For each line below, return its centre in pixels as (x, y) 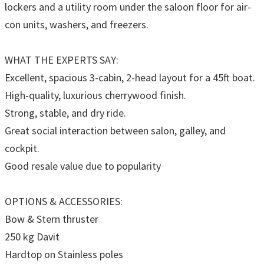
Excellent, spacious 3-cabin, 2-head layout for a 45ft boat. (130, 77)
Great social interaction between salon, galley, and (115, 130)
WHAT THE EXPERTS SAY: (62, 60)
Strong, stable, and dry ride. (65, 113)
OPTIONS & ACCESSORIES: (64, 201)
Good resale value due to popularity (83, 166)
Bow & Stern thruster (52, 219)
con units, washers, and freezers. (77, 24)
